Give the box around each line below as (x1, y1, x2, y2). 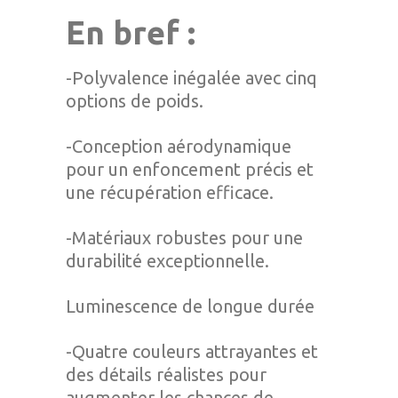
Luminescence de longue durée (66, 296, 314, 316)
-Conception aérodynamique (66, 136, 291, 156)
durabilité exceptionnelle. (66, 251, 269, 271)
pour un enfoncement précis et (66, 159, 314, 179)
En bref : (66, 14, 195, 51)
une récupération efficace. (66, 182, 274, 203)
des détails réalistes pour (66, 364, 267, 385)
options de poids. (66, 91, 203, 111)
